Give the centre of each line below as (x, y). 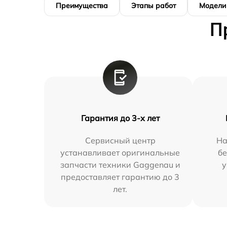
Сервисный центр (120, 140)
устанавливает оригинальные (120, 152)
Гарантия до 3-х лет (120, 118)
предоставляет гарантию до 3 (120, 177)
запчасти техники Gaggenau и (120, 164)
